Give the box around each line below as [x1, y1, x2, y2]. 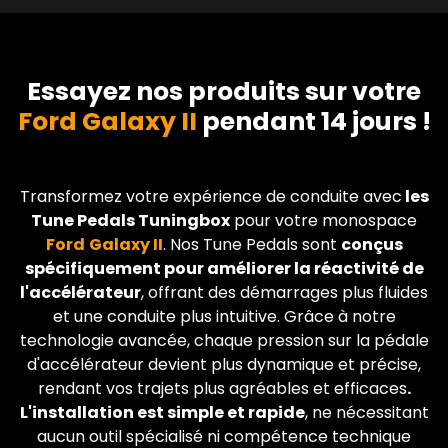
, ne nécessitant [304, 400, 429, 424]
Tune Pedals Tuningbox [31, 208, 230, 232]
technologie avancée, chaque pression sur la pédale [19, 328, 429, 352]
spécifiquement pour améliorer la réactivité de [24, 256, 424, 280]
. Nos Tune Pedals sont [162, 232, 341, 256]
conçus [340, 232, 403, 256]
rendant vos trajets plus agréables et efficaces [37, 376, 407, 400]
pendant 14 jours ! [196, 103, 431, 139]
